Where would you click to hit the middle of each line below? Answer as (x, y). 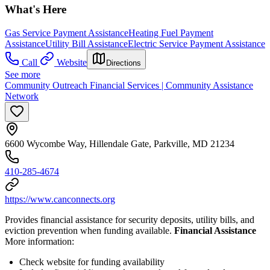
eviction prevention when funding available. (89, 231)
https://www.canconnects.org (60, 199)
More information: (39, 242)
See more (23, 75)
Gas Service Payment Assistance (67, 33)
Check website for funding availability (92, 262)
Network (22, 96)
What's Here (36, 10)
